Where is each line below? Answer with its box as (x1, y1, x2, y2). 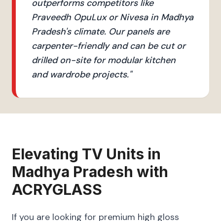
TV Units (82, 145, 144, 163)
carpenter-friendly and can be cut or (32, 40, 185, 52)
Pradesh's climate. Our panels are (32, 26, 170, 37)
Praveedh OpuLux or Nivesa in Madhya (32, 11, 193, 23)
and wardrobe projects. (32, 69, 129, 80)
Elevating (12, 145, 82, 163)
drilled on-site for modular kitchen (32, 54, 176, 66)
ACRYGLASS (12, 181, 102, 198)
